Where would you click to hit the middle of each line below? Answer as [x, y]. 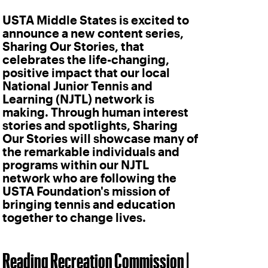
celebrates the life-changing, [86, 60]
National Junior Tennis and [77, 86]
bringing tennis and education [89, 205]
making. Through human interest [95, 112]
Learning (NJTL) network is [78, 99]
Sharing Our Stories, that [73, 47]
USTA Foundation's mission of [86, 191]
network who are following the [89, 178]
